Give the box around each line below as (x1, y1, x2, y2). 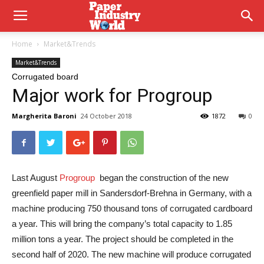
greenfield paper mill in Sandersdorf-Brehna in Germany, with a (12, 188, 252, 198)
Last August (12, 173, 60, 183)
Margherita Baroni (12, 111, 77, 120)
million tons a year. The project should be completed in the (12, 234, 233, 244)
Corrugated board (12, 72, 78, 81)
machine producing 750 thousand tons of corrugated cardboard (12, 203, 252, 213)
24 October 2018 (81, 111, 132, 120)
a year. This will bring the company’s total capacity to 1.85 (12, 219, 232, 229)
